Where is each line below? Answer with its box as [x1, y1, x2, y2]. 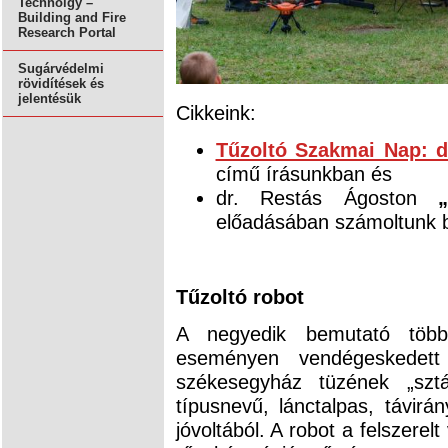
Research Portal [18, 25, 116, 41]
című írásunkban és [215, 162, 392, 186]
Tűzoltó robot [175, 284, 304, 308]
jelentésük [18, 91, 81, 107]
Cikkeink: [175, 100, 256, 124]
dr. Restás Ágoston [215, 186, 439, 210]
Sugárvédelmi [18, 61, 104, 77]
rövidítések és [18, 76, 104, 92]
